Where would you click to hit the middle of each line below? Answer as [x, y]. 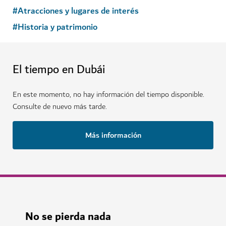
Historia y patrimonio [58, 27]
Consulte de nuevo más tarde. [60, 106]
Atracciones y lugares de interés [78, 11]
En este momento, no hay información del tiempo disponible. [108, 94]
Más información [113, 135]
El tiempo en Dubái [59, 69]
